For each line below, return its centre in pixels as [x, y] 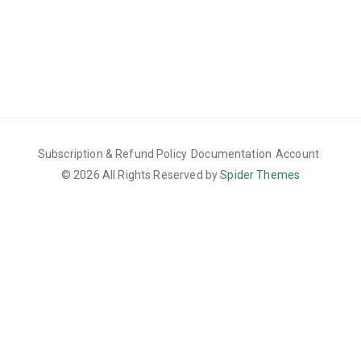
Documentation [232, 154]
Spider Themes [260, 174]
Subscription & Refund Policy [112, 154]
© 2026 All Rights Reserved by [141, 174]
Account [298, 154]
